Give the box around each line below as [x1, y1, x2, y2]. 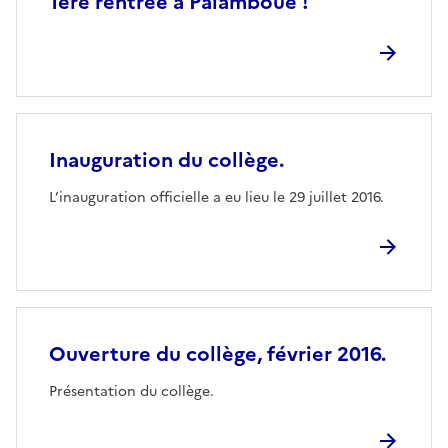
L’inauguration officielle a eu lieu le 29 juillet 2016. [49, 187, 384, 208]
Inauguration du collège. [49, 145, 284, 175]
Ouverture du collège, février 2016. [49, 339, 386, 369]
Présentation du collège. [49, 381, 214, 402]
